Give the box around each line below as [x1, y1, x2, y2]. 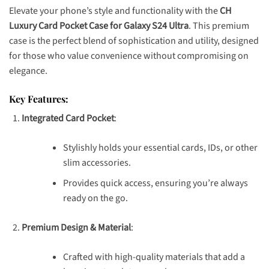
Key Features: [9, 92, 68, 105]
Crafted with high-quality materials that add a [62, 250, 245, 264]
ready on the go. [62, 192, 128, 205]
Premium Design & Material [21, 221, 131, 235]
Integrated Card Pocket [21, 111, 114, 125]
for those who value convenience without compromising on [9, 49, 249, 62]
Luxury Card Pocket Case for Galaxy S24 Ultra [9, 19, 189, 32]
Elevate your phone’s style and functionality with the [9, 4, 220, 17]
